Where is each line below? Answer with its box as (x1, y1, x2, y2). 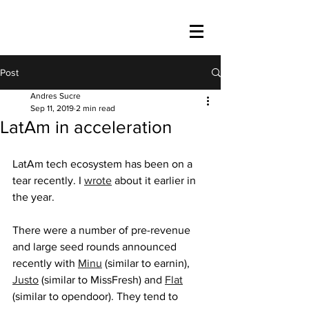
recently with (12, 257, 78, 269)
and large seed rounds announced (12, 241, 179, 252)
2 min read (76, 103, 115, 113)
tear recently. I (12, 175, 84, 186)
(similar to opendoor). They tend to (12, 290, 181, 302)
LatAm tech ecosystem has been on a (12, 158, 195, 170)
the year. (12, 191, 54, 203)
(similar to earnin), (102, 257, 192, 269)
